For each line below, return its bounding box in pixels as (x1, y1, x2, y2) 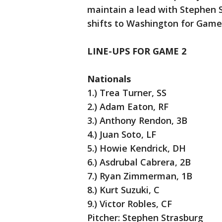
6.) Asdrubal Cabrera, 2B (87, 156, 191, 168)
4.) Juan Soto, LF (87, 128, 156, 141)
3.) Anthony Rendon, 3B (87, 114, 187, 127)
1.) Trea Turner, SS (87, 87, 166, 99)
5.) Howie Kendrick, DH (87, 142, 186, 155)
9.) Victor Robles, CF (87, 198, 172, 210)
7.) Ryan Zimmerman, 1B (87, 170, 192, 182)
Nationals (87, 73, 131, 85)
